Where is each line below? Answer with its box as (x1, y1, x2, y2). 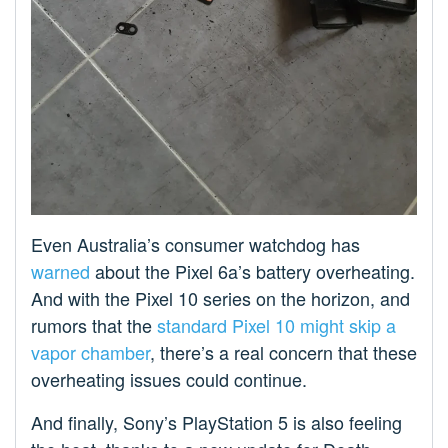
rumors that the (31, 311, 157, 338)
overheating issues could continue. (31, 365, 307, 392)
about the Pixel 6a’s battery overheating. (90, 257, 415, 284)
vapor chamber (31, 338, 150, 365)
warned (31, 257, 90, 284)
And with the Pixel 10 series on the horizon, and (31, 284, 410, 311)
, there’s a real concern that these (150, 338, 417, 365)
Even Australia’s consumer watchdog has (31, 230, 360, 257)
